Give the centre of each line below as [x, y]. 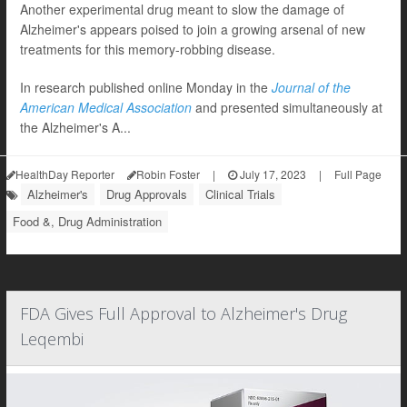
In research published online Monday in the [146, 87]
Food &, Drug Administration [87, 221]
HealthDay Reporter [65, 174]
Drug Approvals [147, 194]
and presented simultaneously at [287, 107]
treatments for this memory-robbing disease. [148, 49]
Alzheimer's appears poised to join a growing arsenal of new [193, 29]
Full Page [358, 174]
